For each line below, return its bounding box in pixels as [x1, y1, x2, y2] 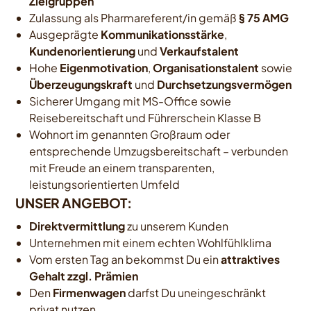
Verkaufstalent [160, 44, 239, 58]
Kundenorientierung [29, 44, 136, 58]
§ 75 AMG [239, 10, 289, 25]
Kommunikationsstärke [101, 27, 225, 42]
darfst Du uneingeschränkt [126, 285, 267, 300]
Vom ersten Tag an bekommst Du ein [29, 252, 221, 267]
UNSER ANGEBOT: [15, 194, 135, 211]
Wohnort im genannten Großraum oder [29, 127, 230, 142]
